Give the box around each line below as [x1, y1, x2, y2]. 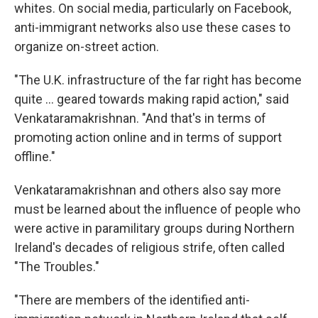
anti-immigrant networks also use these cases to [14, 20, 290, 35]
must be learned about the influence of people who [14, 202, 300, 216]
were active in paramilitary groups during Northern [14, 221, 295, 236]
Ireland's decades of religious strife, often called [14, 240, 285, 255]
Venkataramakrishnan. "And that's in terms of [14, 111, 266, 126]
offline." [14, 149, 55, 164]
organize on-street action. [14, 39, 159, 54]
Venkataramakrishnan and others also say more [14, 182, 281, 197]
